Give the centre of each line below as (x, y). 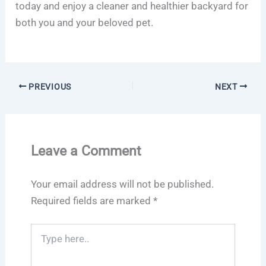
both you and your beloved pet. (85, 22)
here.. (40, 241)
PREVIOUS (49, 86)
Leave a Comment (86, 151)
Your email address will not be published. (122, 184)
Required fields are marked (92, 200)
